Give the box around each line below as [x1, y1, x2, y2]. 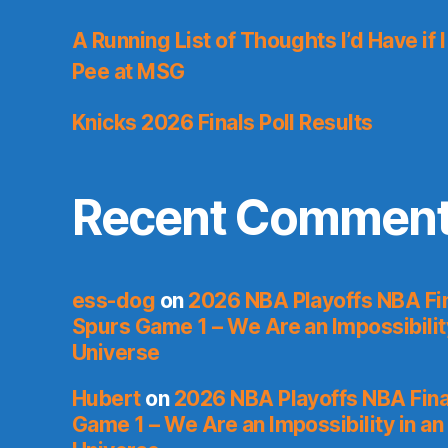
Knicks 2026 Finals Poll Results [72, 110, 373, 136]
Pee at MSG [72, 59, 185, 85]
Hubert [72, 386, 141, 412]
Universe [72, 340, 160, 366]
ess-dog [72, 288, 156, 314]
